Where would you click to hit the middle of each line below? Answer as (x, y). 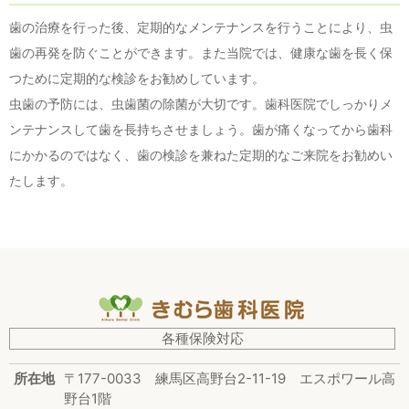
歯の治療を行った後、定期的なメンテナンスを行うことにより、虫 (201, 27)
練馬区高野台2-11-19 (227, 378)
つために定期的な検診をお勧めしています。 (137, 78)
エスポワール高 (347, 378)
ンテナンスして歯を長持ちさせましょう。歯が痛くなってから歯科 (201, 129)
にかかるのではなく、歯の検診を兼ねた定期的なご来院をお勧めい (201, 155)
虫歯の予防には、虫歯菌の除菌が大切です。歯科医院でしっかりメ (201, 104)
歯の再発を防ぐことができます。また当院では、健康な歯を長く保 (201, 52)
